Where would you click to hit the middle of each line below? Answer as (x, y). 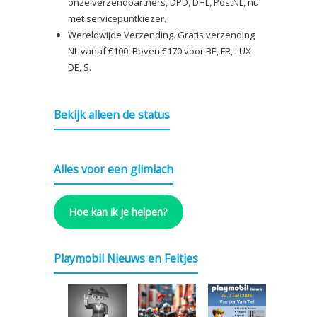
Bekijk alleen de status (112, 115)
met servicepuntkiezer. (117, 18)
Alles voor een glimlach (114, 169)
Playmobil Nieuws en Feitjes (126, 258)
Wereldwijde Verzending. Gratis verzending (161, 34)
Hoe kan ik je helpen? (119, 212)
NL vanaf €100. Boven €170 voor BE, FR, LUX (160, 51)
